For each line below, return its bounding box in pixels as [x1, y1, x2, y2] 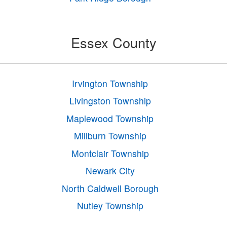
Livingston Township [69, 94, 151, 107]
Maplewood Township [66, 111, 154, 125]
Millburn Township [73, 129, 146, 142]
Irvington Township [72, 77, 148, 90]
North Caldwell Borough [61, 181, 159, 195]
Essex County [70, 32, 157, 52]
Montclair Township [71, 146, 149, 160]
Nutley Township [77, 199, 143, 212]
